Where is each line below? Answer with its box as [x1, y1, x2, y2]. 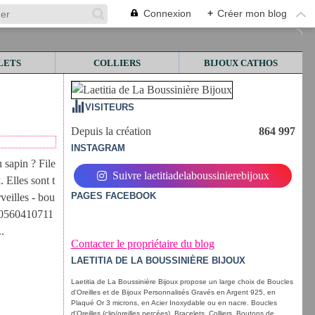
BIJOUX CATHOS [204, 57, 278, 68]
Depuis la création [70, 125, 151, 137]
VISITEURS [84, 102, 134, 112]
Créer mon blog [217, 8, 287, 19]
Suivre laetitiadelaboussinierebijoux [112, 169, 269, 181]
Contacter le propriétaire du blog [70, 238, 214, 250]
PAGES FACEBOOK [70, 191, 156, 201]
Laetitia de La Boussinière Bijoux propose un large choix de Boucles [70, 278, 293, 285]
